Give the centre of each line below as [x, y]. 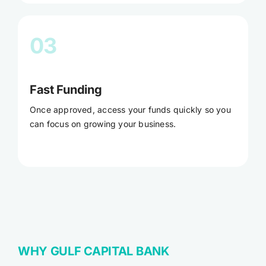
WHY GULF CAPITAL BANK [93, 251]
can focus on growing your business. [103, 123]
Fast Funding [66, 89]
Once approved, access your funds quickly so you [130, 109]
